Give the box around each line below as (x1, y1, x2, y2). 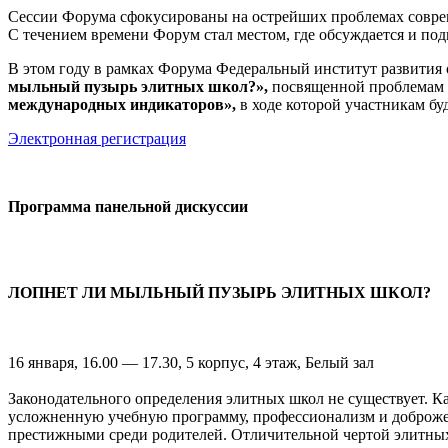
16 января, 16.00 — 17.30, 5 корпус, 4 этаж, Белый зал (8, 353, 374, 371)
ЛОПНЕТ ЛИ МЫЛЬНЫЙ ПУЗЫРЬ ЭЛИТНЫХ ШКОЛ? (8, 283, 431, 301)
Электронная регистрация (8, 129, 186, 147)
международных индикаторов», (8, 95, 236, 113)
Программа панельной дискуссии (8, 197, 248, 215)
